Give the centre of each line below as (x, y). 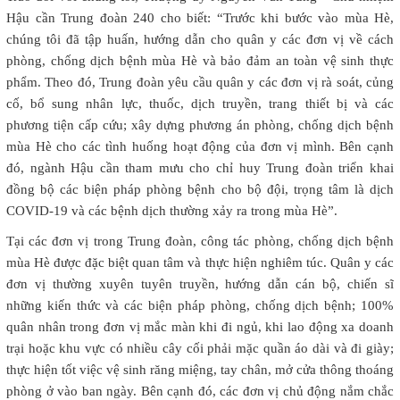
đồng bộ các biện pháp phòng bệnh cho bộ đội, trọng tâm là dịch (200, 189)
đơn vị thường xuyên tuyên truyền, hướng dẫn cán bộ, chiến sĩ (200, 283)
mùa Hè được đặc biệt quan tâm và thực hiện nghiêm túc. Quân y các (200, 262)
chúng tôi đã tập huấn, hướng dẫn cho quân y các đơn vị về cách (200, 39)
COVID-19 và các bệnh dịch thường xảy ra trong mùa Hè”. (172, 210)
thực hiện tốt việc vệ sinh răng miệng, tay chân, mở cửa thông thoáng (200, 369)
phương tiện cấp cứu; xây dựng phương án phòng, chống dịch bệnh (200, 125)
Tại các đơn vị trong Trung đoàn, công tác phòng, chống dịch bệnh (200, 241)
